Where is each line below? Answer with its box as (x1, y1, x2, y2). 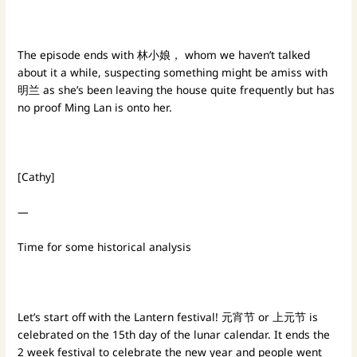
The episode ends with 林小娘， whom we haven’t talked (18, 46, 311, 62)
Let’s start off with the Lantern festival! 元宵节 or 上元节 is (18, 308, 319, 324)
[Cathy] (18, 169, 56, 185)
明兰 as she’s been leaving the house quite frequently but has (18, 81, 335, 97)
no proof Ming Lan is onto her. (18, 99, 176, 115)
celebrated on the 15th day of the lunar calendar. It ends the (18, 326, 331, 342)
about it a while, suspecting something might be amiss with (18, 64, 328, 80)
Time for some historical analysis (18, 239, 195, 254)
